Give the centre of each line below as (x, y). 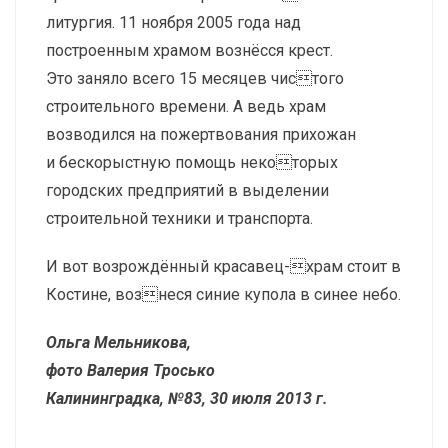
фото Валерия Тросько (130, 371)
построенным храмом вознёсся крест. (189, 51)
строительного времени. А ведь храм (186, 107)
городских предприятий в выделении (187, 191)
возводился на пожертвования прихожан (201, 135)
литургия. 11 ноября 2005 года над (173, 23)
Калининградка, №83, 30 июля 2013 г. (187, 399)
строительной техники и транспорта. (179, 219)
